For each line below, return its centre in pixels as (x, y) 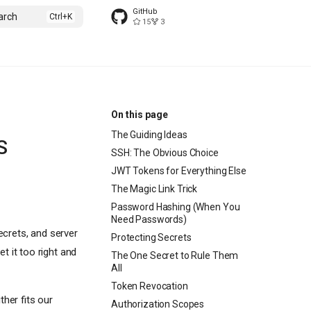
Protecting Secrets (151, 237)
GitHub (145, 11)
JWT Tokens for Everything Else (179, 171)
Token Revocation (150, 286)
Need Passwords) (149, 219)
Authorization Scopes (158, 304)
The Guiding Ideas (149, 135)
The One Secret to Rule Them (175, 255)
